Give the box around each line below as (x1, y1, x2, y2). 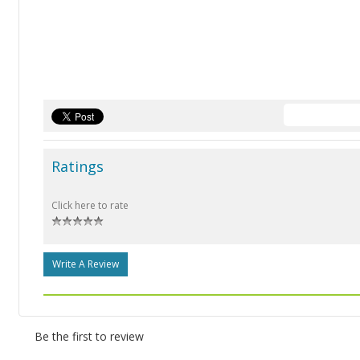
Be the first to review (35, 329, 144, 344)
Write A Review (52, 257, 119, 271)
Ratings (51, 157, 104, 176)
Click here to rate (51, 198, 129, 212)
